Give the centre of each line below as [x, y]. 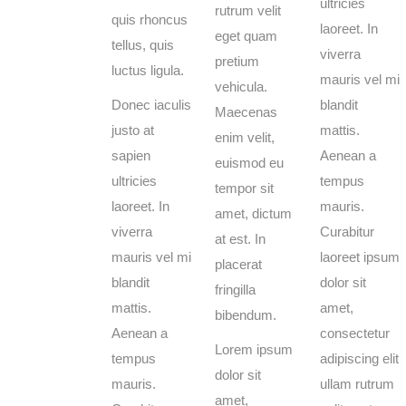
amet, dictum [253, 213]
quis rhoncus [150, 19]
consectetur [355, 333]
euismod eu [249, 163]
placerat [238, 264]
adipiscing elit [359, 358]
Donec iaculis [151, 105]
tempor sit [244, 188]
